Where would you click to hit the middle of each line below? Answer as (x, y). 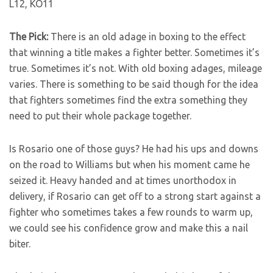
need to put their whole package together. (100, 116)
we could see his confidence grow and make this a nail (129, 228)
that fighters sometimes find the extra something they (128, 100)
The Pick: (29, 37)
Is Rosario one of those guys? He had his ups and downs (134, 149)
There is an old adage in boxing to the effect (147, 37)
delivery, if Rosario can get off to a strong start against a (135, 196)
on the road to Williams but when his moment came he (129, 165)
